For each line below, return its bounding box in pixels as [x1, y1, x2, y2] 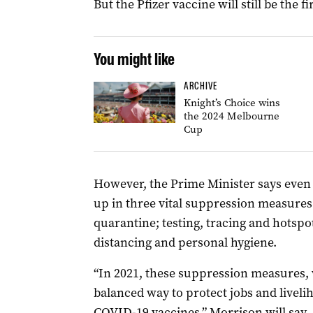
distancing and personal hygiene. [93, 234, 277, 251]
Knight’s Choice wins [183, 96, 280, 110]
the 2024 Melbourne [183, 109, 279, 123]
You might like [93, 49, 175, 69]
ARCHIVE [183, 80, 217, 92]
